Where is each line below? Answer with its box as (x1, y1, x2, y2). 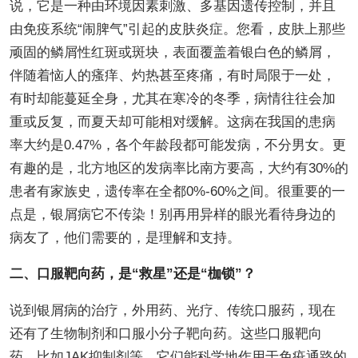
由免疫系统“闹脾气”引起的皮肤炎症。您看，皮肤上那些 (9, 21, 345, 37)
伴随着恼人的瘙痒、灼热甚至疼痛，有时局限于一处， (9, 67, 336, 83)
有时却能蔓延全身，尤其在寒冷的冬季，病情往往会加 (9, 90, 336, 106)
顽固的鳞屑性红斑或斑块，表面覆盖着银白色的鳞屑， (9, 44, 336, 60)
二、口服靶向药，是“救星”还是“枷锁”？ (9, 265, 256, 281)
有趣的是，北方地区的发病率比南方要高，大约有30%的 (9, 160, 348, 176)
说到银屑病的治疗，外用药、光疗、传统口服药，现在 (9, 302, 336, 318)
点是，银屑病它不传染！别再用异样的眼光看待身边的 (9, 206, 336, 222)
